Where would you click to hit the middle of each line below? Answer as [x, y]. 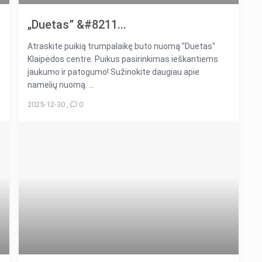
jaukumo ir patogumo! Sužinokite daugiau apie [113, 72]
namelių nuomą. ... [61, 85]
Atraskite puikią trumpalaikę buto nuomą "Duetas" [121, 46]
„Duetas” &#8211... [77, 24]
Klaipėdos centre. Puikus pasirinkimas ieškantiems [123, 59]
